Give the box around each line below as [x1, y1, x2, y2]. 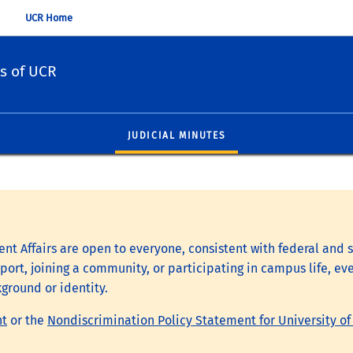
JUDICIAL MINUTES [127, 129, 226, 141]
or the [7, 312, 47, 328]
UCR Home [25, 12, 72, 24]
